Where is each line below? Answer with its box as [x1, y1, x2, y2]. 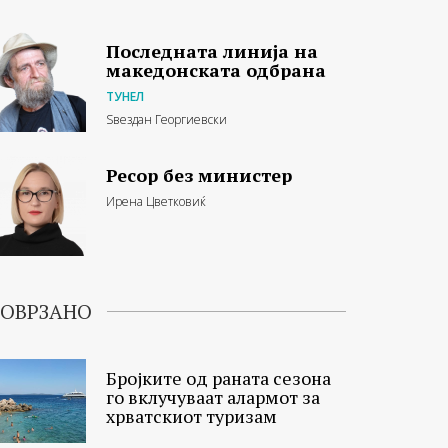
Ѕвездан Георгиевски [106, 110, 227, 128]
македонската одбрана [106, 57, 326, 82]
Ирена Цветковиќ [106, 192, 206, 210]
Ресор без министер [106, 162, 292, 187]
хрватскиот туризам [106, 403, 277, 428]
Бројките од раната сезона [106, 365, 331, 390]
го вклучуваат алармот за [106, 384, 320, 409]
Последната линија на [106, 38, 318, 63]
